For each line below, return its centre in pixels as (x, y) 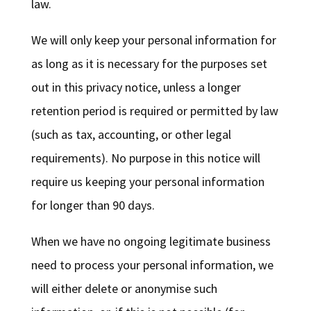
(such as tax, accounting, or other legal (131, 135)
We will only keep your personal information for (153, 40)
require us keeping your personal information (148, 182)
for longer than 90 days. (93, 205)
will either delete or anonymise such (124, 289)
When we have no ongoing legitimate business (151, 242)
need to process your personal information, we (152, 265)
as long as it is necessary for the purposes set (149, 64)
